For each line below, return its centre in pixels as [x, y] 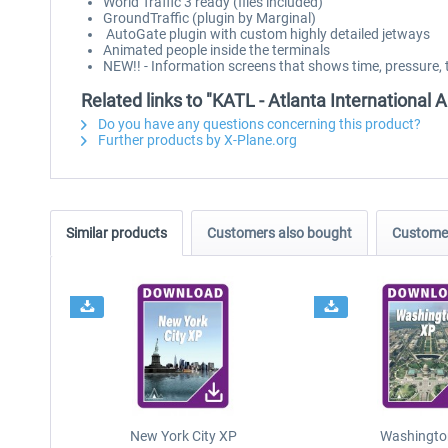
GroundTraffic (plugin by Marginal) [209, 18]
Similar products [116, 233]
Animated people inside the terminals [216, 50]
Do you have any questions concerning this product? [258, 124]
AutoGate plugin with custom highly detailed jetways [266, 34]
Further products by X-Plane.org [196, 140]
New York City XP [183, 436]
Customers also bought [279, 233]
